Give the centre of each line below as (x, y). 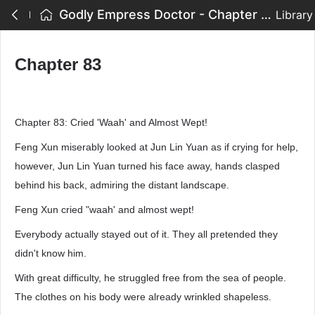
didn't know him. (51, 253)
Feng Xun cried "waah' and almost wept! (104, 210)
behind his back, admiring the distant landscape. (122, 185)
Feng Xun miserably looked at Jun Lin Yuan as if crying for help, (156, 147)
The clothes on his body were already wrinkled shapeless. (143, 297)
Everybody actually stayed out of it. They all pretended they (146, 234)
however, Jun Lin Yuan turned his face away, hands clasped (147, 166)
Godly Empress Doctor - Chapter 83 (266, 14)
